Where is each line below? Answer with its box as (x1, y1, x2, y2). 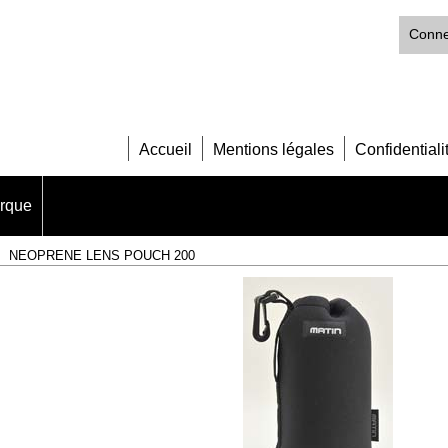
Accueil (139, 140, 192, 158)
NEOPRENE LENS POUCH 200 (9, 248, 195, 263)
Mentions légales (213, 140, 334, 158)
